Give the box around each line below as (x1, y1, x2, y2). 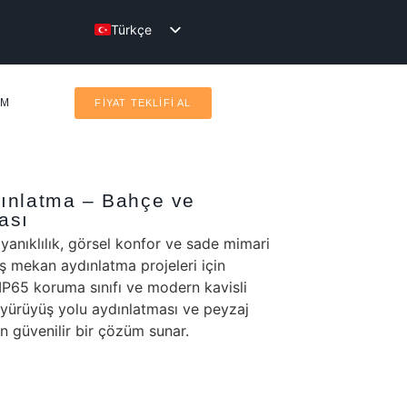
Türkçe (110, 21, 152, 37)
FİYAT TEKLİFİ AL (94, 96, 192, 108)
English (110, 51, 153, 67)
